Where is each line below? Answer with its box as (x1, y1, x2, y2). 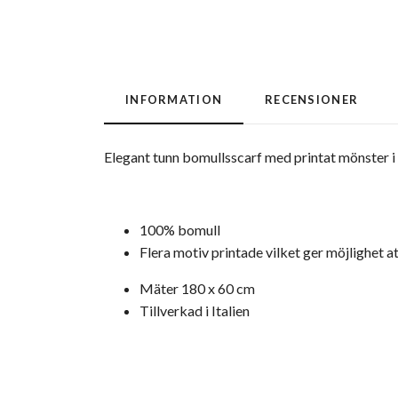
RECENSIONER (265, 92, 359, 107)
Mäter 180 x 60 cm (139, 280, 255, 298)
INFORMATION (125, 92, 223, 107)
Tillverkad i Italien (139, 302, 250, 320)
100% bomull (139, 221, 220, 239)
